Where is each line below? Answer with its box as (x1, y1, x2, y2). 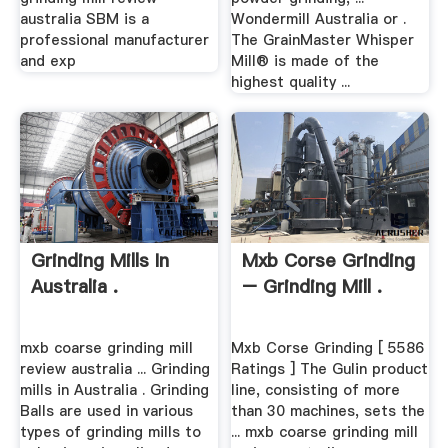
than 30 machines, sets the (231, 400, 426, 421)
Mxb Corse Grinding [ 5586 (231, 337, 425, 358)
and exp (19, 50, 76, 71)
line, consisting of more (231, 379, 401, 400)
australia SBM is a (19, 8, 149, 29)
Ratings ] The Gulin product (231, 358, 429, 379)
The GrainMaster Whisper (231, 29, 415, 50)
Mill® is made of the (231, 50, 380, 71)
